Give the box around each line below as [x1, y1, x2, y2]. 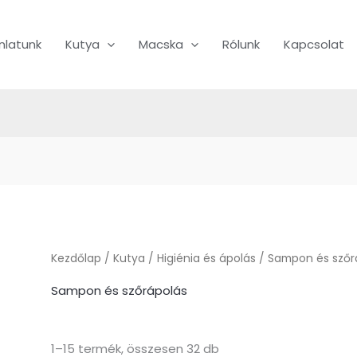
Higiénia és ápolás [157, 251, 257, 267]
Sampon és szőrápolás [51, 281, 188, 299]
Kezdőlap [51, 251, 102, 267]
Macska [139, 36, 183, 53]
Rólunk [222, 36, 260, 53]
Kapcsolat [284, 36, 344, 53]
